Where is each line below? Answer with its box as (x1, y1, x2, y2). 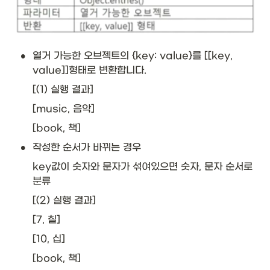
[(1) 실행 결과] (33, 83, 93, 95)
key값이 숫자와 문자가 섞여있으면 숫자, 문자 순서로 (33, 160, 253, 172)
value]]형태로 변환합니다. (33, 64, 146, 76)
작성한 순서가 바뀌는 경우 (33, 141, 141, 153)
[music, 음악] (33, 102, 95, 115)
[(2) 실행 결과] (33, 194, 96, 206)
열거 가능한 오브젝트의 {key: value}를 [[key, (33, 49, 233, 61)
